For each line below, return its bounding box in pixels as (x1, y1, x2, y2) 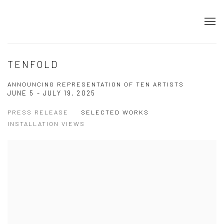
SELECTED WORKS (81, 108, 149, 116)
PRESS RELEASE (7, 108, 68, 116)
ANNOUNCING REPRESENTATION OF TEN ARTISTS (7, 80, 184, 88)
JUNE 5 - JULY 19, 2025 (7, 89, 95, 97)
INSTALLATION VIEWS (7, 119, 85, 128)
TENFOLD (7, 58, 59, 70)
